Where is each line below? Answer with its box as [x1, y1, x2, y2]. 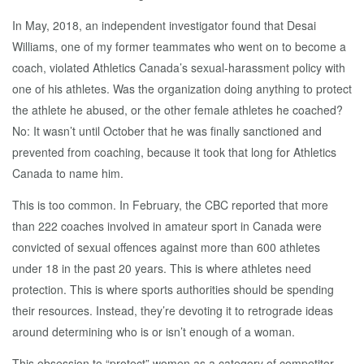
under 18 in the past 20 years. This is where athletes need [12, 260, 311, 276]
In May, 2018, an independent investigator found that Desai [12, 17, 316, 33]
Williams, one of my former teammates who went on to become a [12, 38, 346, 54]
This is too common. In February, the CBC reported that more [12, 197, 328, 213]
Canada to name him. [12, 165, 123, 181]
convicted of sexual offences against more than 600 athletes [12, 239, 320, 255]
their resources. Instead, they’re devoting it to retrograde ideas [12, 302, 333, 318]
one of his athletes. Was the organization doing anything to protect [12, 80, 352, 97]
